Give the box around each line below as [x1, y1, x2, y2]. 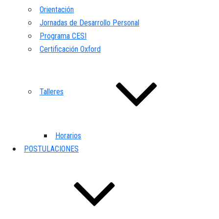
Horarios [55, 131, 81, 140]
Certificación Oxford [40, 44, 101, 54]
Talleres [40, 87, 64, 96]
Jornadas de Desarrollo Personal [40, 18, 139, 27]
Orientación [40, 4, 74, 14]
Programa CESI [40, 31, 87, 41]
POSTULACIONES [24, 144, 79, 153]
